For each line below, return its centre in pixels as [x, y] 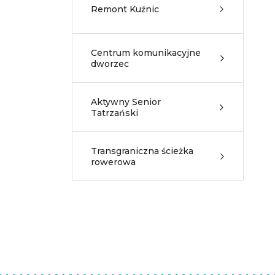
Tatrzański [114, 113]
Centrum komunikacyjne [146, 53]
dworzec [110, 64]
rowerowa [113, 162]
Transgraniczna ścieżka [142, 151]
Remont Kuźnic [125, 9]
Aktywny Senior [126, 102]
